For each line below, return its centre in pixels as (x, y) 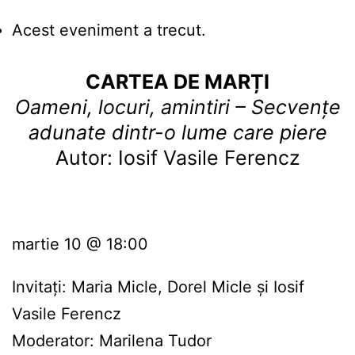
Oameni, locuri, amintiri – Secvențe (177, 107)
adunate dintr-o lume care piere (177, 133)
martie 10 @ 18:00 (80, 244)
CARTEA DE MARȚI (177, 82)
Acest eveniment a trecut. (109, 31)
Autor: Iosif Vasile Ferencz (177, 158)
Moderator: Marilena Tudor (112, 341)
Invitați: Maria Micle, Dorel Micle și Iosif (158, 287)
